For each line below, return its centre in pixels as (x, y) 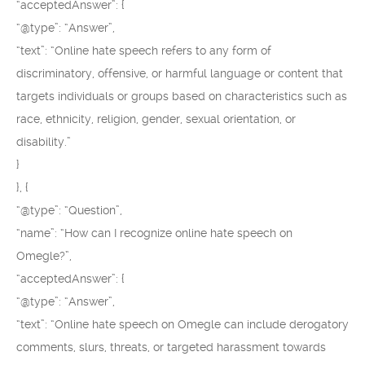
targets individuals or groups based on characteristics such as (182, 96)
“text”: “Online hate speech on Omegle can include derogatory (182, 324)
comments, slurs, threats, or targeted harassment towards (171, 347)
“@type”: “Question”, (69, 210)
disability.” (44, 142)
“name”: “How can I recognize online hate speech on (154, 233)
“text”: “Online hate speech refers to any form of (144, 51)
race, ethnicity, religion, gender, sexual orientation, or (156, 119)
